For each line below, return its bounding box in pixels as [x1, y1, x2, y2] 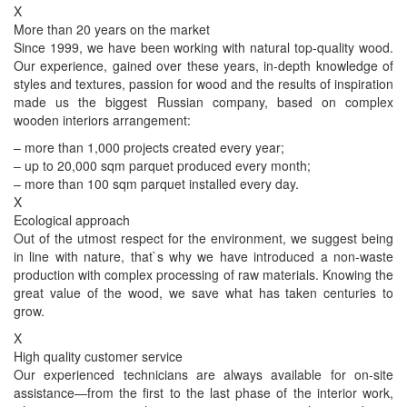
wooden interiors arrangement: [14, 110, 191, 129]
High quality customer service [14, 346, 183, 365]
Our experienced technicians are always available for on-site [14, 364, 393, 383]
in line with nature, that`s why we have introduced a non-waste [14, 246, 393, 265]
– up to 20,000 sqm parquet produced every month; [14, 155, 311, 174]
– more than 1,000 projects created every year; [14, 137, 284, 156]
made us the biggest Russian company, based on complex [14, 92, 393, 111]
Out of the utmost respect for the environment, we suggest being [14, 228, 393, 247]
